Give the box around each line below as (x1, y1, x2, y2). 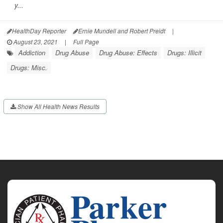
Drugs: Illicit (167, 48, 202, 58)
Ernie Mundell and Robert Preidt (78, 26, 165, 35)
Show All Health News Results (16, 102, 100, 111)
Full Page (73, 37, 99, 46)
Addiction (18, 48, 45, 58)
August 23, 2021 (12, 37, 58, 46)
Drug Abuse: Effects (99, 48, 157, 58)
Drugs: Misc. (10, 63, 47, 73)
